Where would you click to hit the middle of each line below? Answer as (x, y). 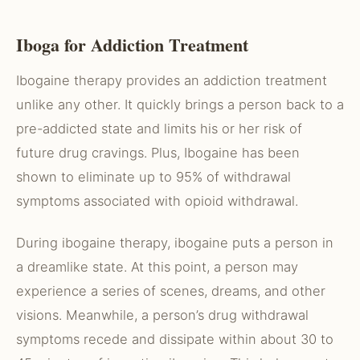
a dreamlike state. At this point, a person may (157, 267)
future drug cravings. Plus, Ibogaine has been (158, 153)
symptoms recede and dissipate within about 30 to (175, 339)
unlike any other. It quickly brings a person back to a (180, 104)
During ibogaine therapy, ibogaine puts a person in (175, 243)
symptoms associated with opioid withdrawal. (157, 201)
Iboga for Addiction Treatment (132, 45)
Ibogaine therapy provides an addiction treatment (172, 80)
